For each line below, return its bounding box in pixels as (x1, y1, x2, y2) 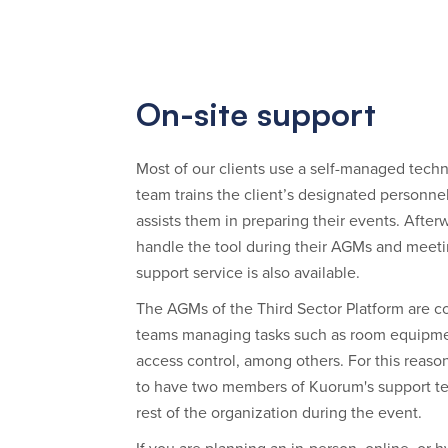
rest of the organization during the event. (136, 401, 422, 425)
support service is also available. (136, 261, 360, 285)
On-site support (136, 94, 376, 135)
